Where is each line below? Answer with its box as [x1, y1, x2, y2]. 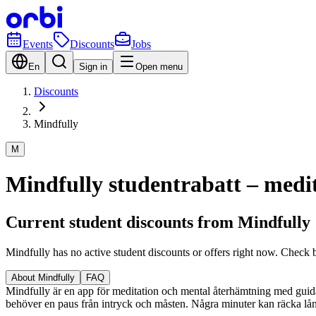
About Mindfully [11, 272, 75, 283]
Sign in [79, 61, 107, 72]
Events [23, 38, 53, 50]
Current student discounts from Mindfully [6, 212, 310, 231]
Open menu [135, 61, 183, 72]
